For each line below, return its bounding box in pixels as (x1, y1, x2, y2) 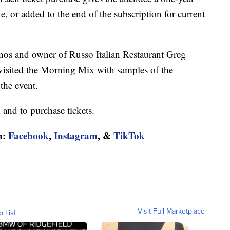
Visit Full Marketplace (138, 205, 205, 216)
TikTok (113, 128, 145, 142)
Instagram (54, 128, 98, 142)
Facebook (8, 128, 49, 142)
